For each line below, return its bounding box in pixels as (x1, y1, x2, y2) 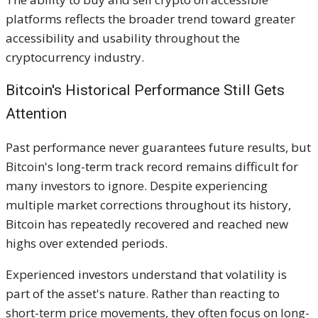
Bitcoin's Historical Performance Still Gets (6, 81, 285, 99)
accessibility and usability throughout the (6, 29, 240, 46)
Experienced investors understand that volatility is (6, 265, 287, 283)
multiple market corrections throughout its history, (6, 196, 291, 213)
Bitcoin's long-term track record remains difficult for (6, 158, 298, 175)
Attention (6, 104, 67, 122)
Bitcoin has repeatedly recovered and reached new (6, 215, 288, 232)
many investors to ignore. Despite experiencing (6, 177, 268, 194)
